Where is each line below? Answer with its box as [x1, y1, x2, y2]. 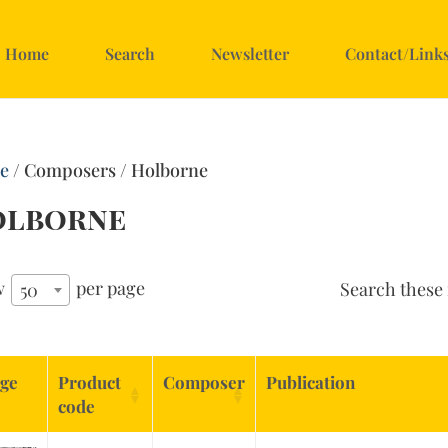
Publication [266, 371, 356, 394]
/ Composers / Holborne [9, 158, 209, 182]
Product [58, 371, 122, 394]
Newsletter [211, 43, 289, 64]
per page [72, 275, 146, 300]
